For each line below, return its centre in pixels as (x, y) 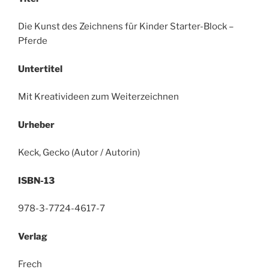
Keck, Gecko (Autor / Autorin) (79, 153)
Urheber (36, 125)
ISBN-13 (36, 180)
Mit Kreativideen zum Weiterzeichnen (98, 97)
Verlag (33, 236)
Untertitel (40, 69)
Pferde (33, 41)
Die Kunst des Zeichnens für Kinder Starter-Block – (126, 27)
